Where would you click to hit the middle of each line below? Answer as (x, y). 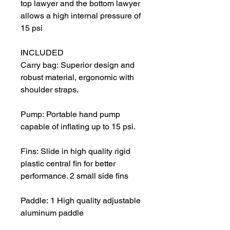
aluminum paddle (52, 213)
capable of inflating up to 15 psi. (78, 126)
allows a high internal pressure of (81, 15)
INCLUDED (42, 52)
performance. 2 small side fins (74, 176)
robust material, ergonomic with (77, 77)
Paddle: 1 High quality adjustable (81, 200)
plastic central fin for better (68, 163)
